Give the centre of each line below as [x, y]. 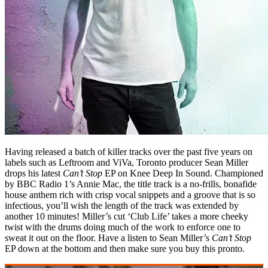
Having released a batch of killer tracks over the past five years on [129, 151]
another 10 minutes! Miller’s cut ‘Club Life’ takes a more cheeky [127, 216]
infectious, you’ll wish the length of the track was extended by [122, 205]
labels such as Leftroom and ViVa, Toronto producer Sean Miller [127, 162]
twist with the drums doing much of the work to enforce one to [123, 227]
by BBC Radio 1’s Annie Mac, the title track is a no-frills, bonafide [131, 184]
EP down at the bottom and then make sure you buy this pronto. [125, 248]
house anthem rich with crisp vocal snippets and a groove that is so [130, 194]
